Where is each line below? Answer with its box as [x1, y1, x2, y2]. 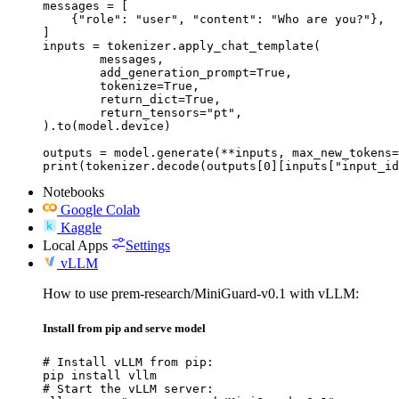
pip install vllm [43, 368, 157, 382]
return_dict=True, [43, 92, 100, 106]
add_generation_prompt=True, [43, 65, 100, 79]
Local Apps [43, 237, 108, 253]
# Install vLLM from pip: [43, 354, 214, 369]
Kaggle [61, 219, 102, 235]
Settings [126, 237, 170, 253]
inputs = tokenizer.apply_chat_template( [43, 38, 321, 53]
